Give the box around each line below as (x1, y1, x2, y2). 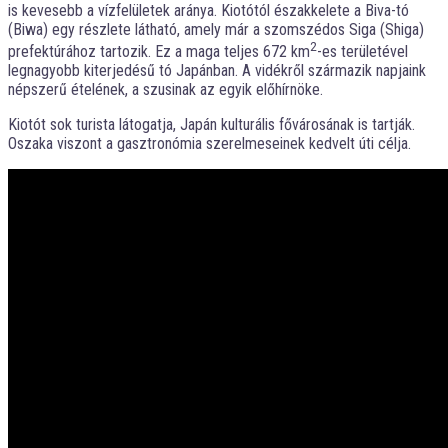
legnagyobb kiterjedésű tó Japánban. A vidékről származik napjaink (8, 61, 426, 81)
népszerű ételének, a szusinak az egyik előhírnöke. (8, 80, 323, 100)
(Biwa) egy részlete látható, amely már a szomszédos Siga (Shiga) (8, 19, 424, 39)
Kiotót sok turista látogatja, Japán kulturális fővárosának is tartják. (8, 115, 415, 135)
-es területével (317, 42, 408, 62)
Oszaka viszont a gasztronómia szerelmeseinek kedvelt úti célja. (8, 134, 411, 154)
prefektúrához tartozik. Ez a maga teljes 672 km (8, 42, 310, 62)
